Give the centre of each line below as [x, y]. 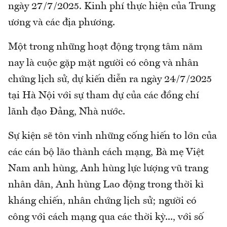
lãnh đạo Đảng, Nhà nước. [68, 112]
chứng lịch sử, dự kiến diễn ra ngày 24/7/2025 [110, 80]
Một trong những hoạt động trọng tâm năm [105, 47]
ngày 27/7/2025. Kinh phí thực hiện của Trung [112, 7]
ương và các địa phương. [62, 23]
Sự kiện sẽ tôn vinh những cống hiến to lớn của [112, 137]
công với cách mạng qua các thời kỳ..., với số [106, 218]
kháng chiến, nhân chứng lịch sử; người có [102, 201]
